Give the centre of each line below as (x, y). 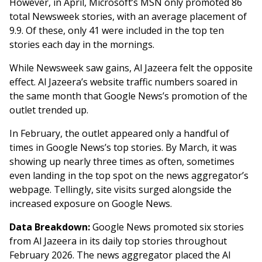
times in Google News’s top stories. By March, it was (123, 148)
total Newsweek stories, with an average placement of (128, 17)
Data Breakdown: (50, 227)
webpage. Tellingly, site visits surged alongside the (120, 190)
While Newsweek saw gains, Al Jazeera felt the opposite (131, 68)
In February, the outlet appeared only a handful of (119, 134)
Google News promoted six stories (167, 227)
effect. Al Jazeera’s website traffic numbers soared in (123, 82)
